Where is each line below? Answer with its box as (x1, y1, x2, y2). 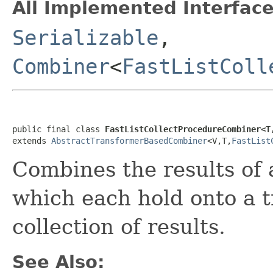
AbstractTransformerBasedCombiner (51, 135, 207, 146)
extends (12, 135, 51, 146)
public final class (12, 124, 105, 134)
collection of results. (12, 214, 225, 239)
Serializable (12, 25, 158, 50)
